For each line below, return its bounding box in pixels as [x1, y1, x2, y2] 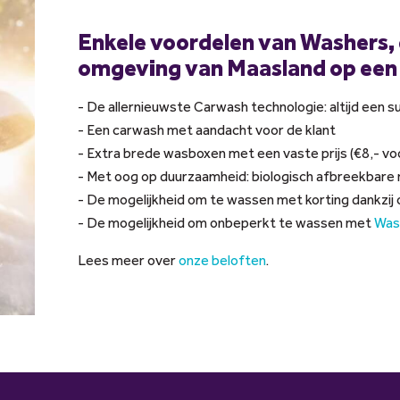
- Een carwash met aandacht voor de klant [78, 121, 336, 139]
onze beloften [179, 252, 266, 270]
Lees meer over [78, 252, 179, 270]
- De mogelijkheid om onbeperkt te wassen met [78, 214, 374, 232]
